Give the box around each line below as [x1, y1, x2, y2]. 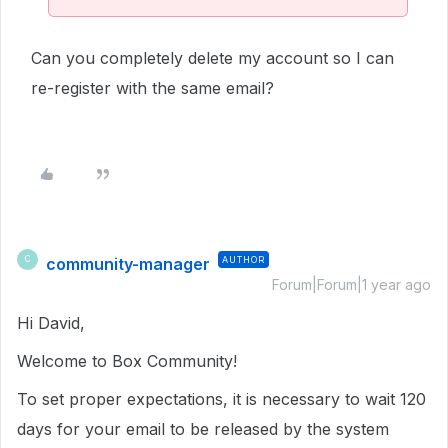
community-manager [46, 253, 210, 274]
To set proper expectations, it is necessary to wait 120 [17, 388, 426, 409]
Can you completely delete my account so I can [31, 47, 394, 68]
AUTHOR [222, 253, 265, 265]
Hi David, [17, 312, 90, 333]
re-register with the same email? [31, 77, 279, 98]
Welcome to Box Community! [17, 350, 237, 371]
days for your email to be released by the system [17, 418, 389, 439]
